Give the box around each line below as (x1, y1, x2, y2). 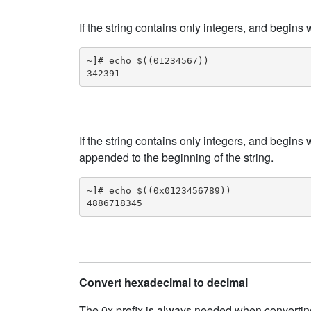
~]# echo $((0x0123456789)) (86, 185, 231, 196)
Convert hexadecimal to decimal (79, 274, 248, 290)
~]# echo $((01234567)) (86, 55, 209, 66)
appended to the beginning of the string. (79, 149, 274, 165)
